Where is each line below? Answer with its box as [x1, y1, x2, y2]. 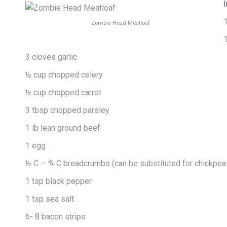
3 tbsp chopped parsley [25, 105, 109, 115]
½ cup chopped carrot [25, 88, 101, 97]
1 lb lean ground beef [25, 123, 100, 133]
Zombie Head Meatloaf [91, 19, 150, 26]
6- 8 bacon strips [25, 212, 86, 221]
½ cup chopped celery [25, 70, 103, 80]
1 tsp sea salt [25, 194, 74, 204]
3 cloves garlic [25, 52, 77, 62]
